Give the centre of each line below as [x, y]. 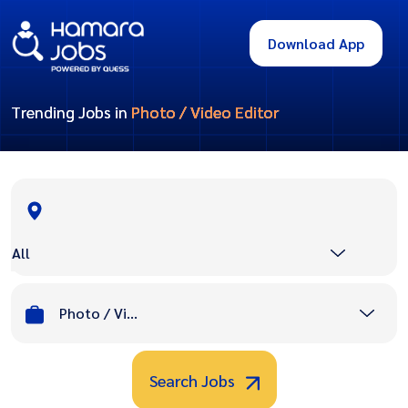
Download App [316, 44]
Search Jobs [194, 381]
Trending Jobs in [71, 112]
